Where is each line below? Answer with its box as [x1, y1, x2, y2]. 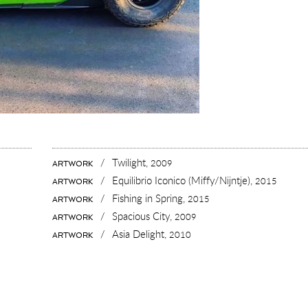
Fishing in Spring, [112, 190, 188, 205]
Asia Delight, [112, 226, 170, 241]
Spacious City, [112, 208, 175, 223]
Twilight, [112, 155, 151, 169]
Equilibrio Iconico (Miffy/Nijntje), [112, 173, 256, 187]
